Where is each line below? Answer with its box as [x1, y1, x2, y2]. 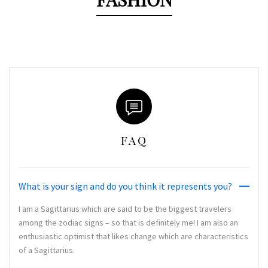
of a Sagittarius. [19, 245, 75, 256]
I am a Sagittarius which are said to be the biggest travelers [19, 203, 232, 215]
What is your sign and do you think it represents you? [19, 180, 232, 193]
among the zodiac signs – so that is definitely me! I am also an [19, 217, 238, 229]
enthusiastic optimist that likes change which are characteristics [19, 231, 248, 242]
